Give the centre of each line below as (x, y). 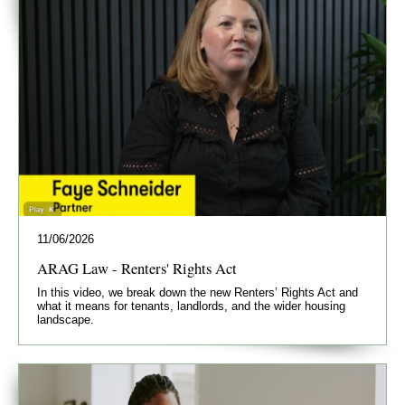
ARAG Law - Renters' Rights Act (137, 268)
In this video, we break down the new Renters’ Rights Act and (198, 293)
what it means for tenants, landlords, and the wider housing (191, 306)
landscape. (66, 320)
